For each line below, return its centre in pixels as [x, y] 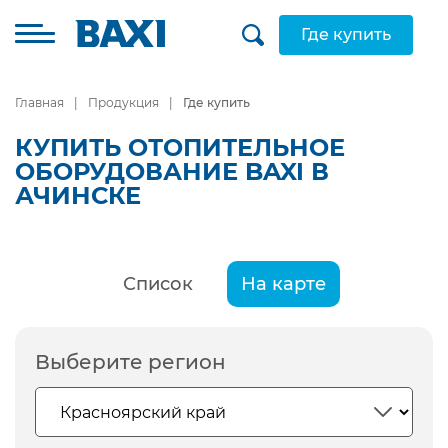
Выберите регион [130, 362]
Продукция [123, 102]
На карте [283, 284]
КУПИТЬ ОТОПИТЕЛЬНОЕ [180, 147]
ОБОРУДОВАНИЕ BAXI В [172, 171]
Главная [39, 102]
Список [157, 284]
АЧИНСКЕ [78, 195]
